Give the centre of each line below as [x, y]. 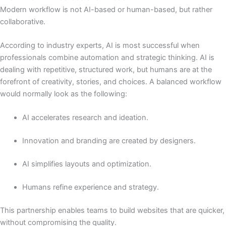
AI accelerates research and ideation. [85, 118]
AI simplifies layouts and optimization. [87, 164]
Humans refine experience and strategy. [90, 187]
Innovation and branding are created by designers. [109, 141]
